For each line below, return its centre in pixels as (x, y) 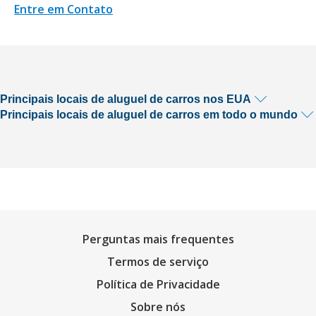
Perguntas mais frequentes (158, 239)
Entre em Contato (63, 10)
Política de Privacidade (158, 284)
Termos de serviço (158, 262)
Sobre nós (158, 307)
